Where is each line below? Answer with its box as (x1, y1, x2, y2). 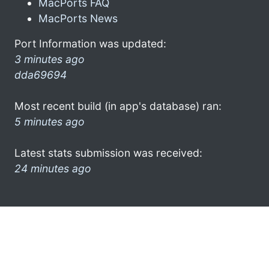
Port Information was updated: (14, 37, 166, 50)
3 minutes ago (14, 52, 85, 65)
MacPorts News (38, 11, 118, 25)
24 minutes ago (14, 162, 91, 175)
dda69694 (14, 68, 67, 81)
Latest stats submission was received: (14, 146, 202, 159)
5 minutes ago (14, 115, 85, 128)
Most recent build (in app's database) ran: (14, 99, 222, 112)
